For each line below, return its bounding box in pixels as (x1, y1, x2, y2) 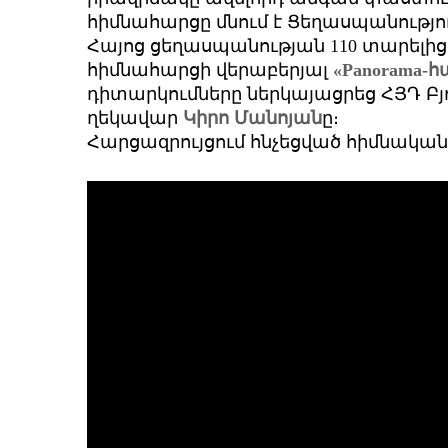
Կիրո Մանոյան (183, 108, 322, 129)
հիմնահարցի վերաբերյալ (87, 60, 333, 81)
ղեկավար (87, 108, 183, 129)
